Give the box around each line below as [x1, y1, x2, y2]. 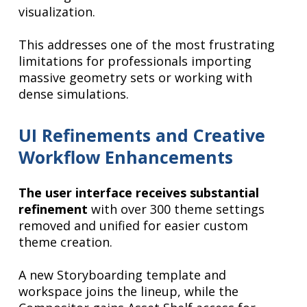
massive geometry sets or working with [19, 69, 253, 86]
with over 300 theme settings [88, 201, 265, 218]
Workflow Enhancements [19, 145, 234, 169]
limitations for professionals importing [19, 53, 252, 70]
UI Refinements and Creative [19, 123, 266, 147]
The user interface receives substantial [19, 184, 260, 201]
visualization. [19, 3, 96, 21]
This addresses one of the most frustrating [19, 36, 275, 53]
